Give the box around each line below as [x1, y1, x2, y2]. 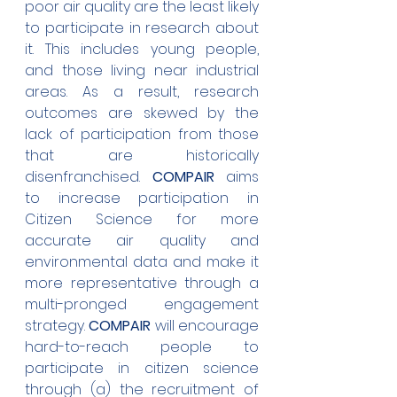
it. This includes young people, [25, 39, 259, 60]
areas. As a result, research [25, 82, 259, 103]
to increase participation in [25, 188, 259, 209]
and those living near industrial [25, 60, 259, 82]
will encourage [151, 315, 260, 337]
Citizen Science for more [25, 209, 259, 230]
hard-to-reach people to [25, 337, 259, 358]
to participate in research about [25, 18, 259, 39]
